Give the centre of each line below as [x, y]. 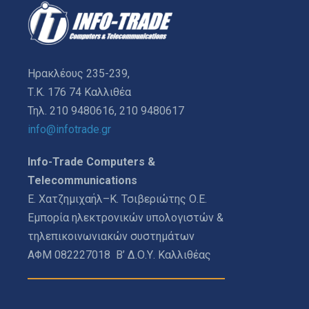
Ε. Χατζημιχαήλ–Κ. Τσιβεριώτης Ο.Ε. [117, 199]
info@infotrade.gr [69, 130]
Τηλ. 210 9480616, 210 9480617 [106, 111]
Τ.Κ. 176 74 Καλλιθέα [79, 92]
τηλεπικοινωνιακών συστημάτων [111, 237]
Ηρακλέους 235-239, [79, 74]
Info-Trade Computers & [91, 162]
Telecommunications [82, 181]
